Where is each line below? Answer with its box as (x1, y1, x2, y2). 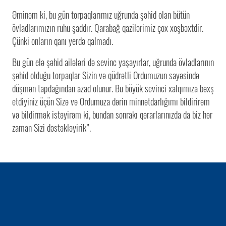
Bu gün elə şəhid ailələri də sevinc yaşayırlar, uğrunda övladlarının (12, 55, 214, 69)
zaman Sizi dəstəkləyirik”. (12, 121, 91, 134)
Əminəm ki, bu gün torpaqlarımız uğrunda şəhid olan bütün (12, 8, 190, 21)
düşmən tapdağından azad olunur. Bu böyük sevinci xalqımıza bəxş (12, 81, 214, 95)
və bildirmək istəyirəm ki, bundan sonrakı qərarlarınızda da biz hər (12, 107, 212, 121)
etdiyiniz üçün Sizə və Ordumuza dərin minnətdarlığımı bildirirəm (12, 94, 210, 108)
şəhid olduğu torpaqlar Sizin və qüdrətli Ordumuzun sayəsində (12, 68, 199, 82)
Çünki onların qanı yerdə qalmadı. (12, 34, 113, 47)
